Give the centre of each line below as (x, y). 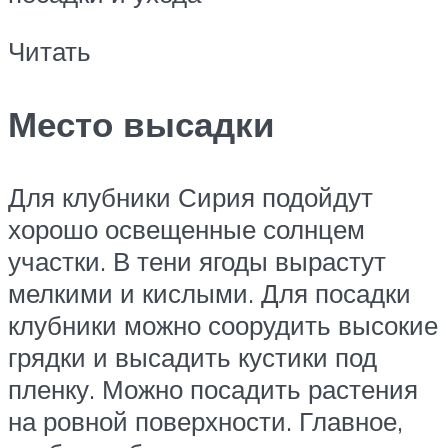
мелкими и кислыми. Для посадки (209, 293)
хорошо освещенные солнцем (186, 229)
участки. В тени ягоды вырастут (197, 261)
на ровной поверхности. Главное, (205, 421)
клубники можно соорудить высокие (223, 325)
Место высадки (141, 123)
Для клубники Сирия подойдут (190, 197)
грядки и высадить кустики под (192, 357)
